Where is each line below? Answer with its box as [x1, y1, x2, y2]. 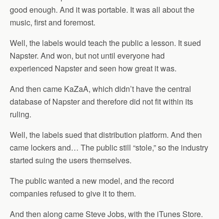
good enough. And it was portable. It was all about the [10, 4, 195, 15]
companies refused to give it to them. [10, 188, 136, 199]
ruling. [10, 109, 31, 120]
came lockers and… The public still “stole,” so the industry [10, 142, 208, 153]
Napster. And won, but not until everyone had [10, 50, 165, 61]
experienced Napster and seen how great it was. [10, 63, 176, 74]
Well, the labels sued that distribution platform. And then [10, 129, 202, 140]
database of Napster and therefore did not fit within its [10, 96, 193, 107]
